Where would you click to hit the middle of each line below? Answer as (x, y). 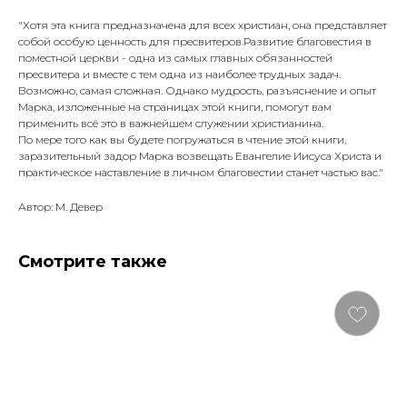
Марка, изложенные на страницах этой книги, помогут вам (175, 107)
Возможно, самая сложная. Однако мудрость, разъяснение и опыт (197, 91)
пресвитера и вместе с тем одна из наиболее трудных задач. (179, 74)
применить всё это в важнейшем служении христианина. (171, 124)
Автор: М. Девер (60, 207)
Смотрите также (93, 262)
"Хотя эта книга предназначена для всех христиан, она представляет (203, 25)
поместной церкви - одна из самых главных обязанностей (175, 58)
